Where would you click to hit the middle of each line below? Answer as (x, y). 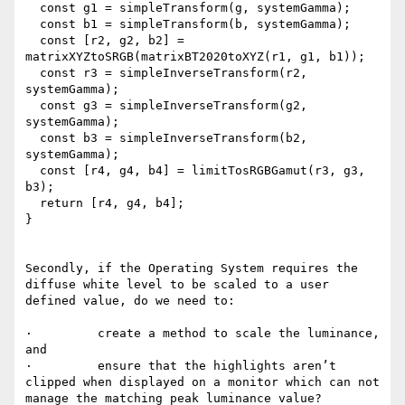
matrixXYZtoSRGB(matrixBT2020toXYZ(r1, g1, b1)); (195, 57)
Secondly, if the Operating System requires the (192, 268)
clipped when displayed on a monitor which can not (202, 382)
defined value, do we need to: (130, 301)
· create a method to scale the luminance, (202, 334)
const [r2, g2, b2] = (33, 41)
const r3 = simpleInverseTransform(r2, (33, 73)
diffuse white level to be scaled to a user (177, 285)
